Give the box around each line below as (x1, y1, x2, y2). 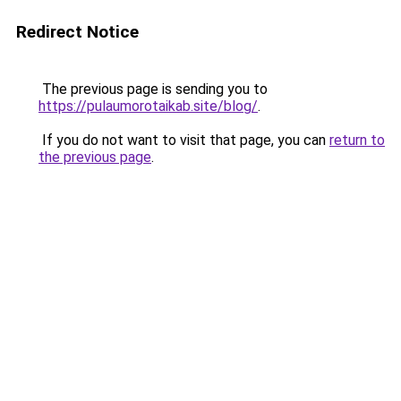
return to (329, 132, 385, 149)
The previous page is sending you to (38, 81, 268, 98)
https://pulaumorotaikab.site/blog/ (38, 98, 258, 115)
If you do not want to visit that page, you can (38, 132, 329, 149)
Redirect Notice (16, 21, 139, 42)
